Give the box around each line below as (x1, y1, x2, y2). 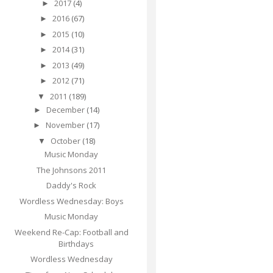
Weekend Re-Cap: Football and (14, 226, 129, 238)
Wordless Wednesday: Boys (19, 195, 124, 207)
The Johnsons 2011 (37, 164, 107, 175)
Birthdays (58, 238, 94, 249)
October (50, 135, 82, 146)
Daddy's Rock (46, 180, 97, 191)
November (46, 119, 87, 131)
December (46, 104, 87, 115)
